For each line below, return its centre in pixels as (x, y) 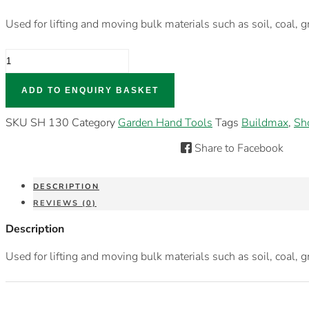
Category (93, 123)
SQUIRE (20, 65)
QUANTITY (27, 98)
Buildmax (265, 123)
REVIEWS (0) (65, 203)
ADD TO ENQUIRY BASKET (90, 91)
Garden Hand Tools (165, 123)
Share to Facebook (238, 149)
